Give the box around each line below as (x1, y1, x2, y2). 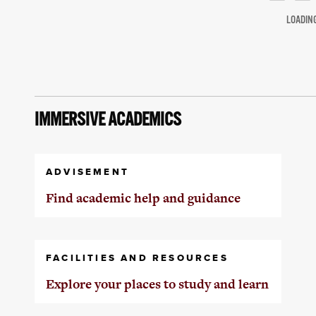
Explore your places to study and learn (45, 275, 269, 293)
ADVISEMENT (45, 165, 129, 178)
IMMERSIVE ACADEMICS (34, 109, 181, 130)
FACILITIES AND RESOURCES (45, 251, 229, 265)
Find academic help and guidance (45, 189, 241, 207)
